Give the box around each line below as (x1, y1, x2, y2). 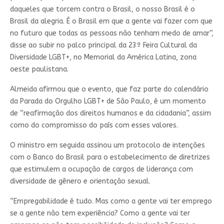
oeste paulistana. (9, 64, 68, 73)
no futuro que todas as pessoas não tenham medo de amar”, (9, 28, 213, 37)
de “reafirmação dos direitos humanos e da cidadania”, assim (9, 108, 211, 117)
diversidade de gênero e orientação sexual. (9, 176, 150, 185)
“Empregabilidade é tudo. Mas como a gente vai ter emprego (9, 196, 212, 205)
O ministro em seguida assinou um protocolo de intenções (9, 140, 205, 149)
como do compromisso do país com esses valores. (9, 120, 178, 129)
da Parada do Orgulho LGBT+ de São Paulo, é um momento (9, 96, 206, 105)
